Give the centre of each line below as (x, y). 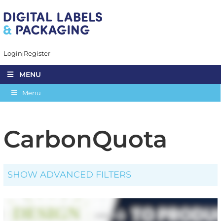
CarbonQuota (85, 139)
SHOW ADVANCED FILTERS (70, 174)
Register (37, 53)
